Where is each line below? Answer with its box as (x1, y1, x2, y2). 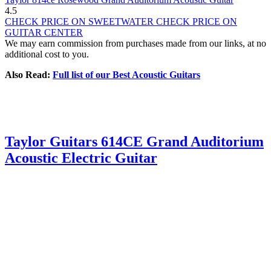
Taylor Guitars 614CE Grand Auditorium (5, 133, 264, 149)
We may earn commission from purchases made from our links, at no (5, 38, 266, 48)
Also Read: (5, 70, 53, 80)
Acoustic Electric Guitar (5, 149, 157, 166)
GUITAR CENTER (5, 27, 83, 38)
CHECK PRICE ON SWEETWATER (5, 16, 156, 27)
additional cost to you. (5, 49, 89, 59)
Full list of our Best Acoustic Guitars (53, 70, 200, 80)
